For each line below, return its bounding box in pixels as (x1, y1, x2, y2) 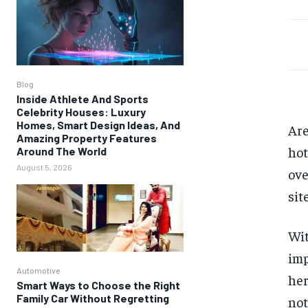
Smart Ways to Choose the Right (16, 278, 180, 291)
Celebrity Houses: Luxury (16, 105, 146, 119)
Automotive (16, 265, 60, 275)
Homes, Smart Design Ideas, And (16, 118, 180, 132)
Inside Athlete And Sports (16, 92, 148, 106)
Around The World (16, 144, 107, 158)
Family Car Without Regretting (16, 291, 169, 305)
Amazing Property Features (16, 131, 157, 145)
